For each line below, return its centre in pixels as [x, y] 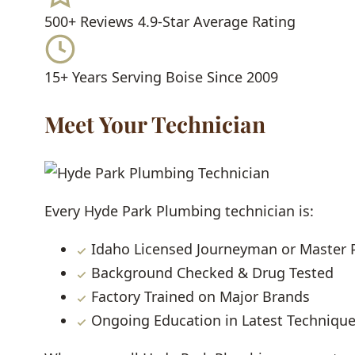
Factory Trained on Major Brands [198, 297]
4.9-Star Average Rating [217, 22]
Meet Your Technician [155, 124]
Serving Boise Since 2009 [195, 77]
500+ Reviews [89, 22]
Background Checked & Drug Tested [210, 273]
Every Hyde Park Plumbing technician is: [179, 211]
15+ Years [76, 77]
